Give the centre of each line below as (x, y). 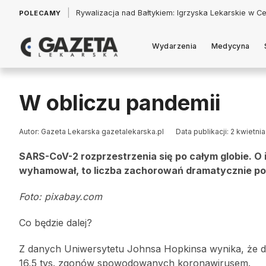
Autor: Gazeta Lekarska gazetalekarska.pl (91, 132)
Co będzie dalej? (56, 223)
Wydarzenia (174, 46)
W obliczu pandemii (120, 103)
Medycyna (230, 46)
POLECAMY (40, 13)
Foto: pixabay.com (61, 197)
